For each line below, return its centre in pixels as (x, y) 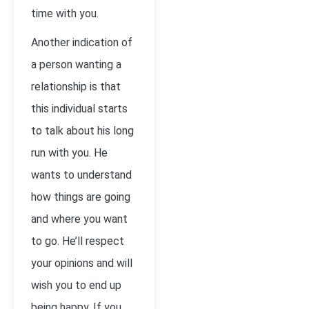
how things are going (81, 197)
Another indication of (82, 42)
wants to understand (81, 175)
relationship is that (76, 87)
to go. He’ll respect (78, 241)
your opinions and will (82, 263)
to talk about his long (82, 131)
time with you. (65, 13)
